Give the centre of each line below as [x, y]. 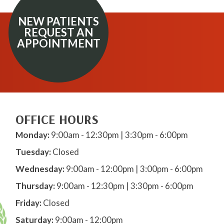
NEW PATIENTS [58, 21]
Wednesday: [40, 169]
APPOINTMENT [58, 43]
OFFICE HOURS [57, 119]
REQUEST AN [58, 32]
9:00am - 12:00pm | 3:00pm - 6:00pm [133, 169]
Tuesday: [33, 152]
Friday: [28, 203]
